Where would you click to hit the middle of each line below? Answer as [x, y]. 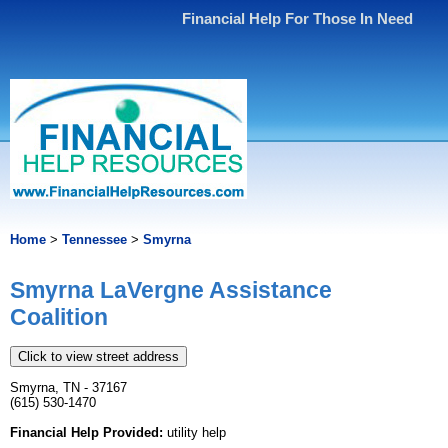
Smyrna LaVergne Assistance [171, 290]
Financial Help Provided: [86, 433]
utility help [194, 433]
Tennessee [94, 239]
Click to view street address [98, 357]
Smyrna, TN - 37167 [68, 388]
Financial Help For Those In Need [298, 18]
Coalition [59, 317]
